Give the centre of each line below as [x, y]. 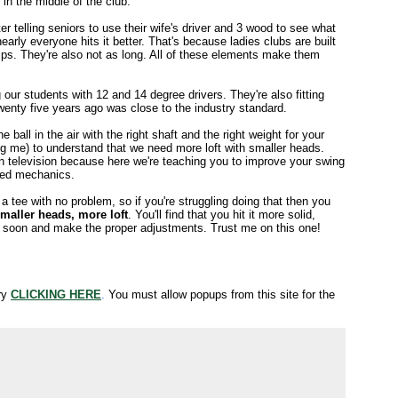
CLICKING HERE [56, 295]
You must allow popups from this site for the [220, 295]
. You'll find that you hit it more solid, [222, 215]
